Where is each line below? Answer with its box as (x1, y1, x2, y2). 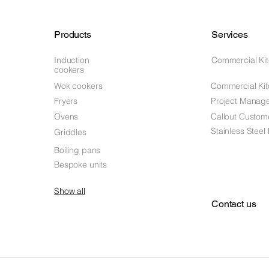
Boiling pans (54, 145, 101, 156)
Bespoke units (54, 159, 107, 170)
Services (211, 29, 248, 40)
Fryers (54, 95, 78, 106)
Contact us (211, 198, 256, 210)
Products (54, 29, 91, 40)
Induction (54, 55, 89, 65)
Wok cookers (54, 80, 103, 91)
